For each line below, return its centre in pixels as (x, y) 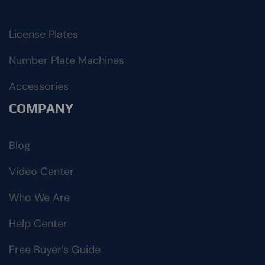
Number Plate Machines (67, 61)
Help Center (38, 224)
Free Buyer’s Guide (55, 250)
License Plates (43, 35)
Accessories (39, 87)
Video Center (41, 172)
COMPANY (41, 109)
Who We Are (39, 198)
